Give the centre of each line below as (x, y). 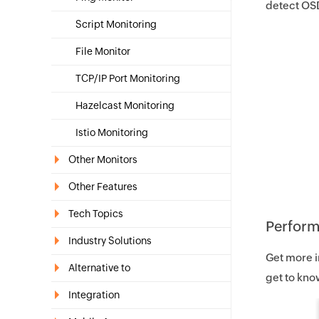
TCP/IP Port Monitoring (128, 78)
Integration (94, 295)
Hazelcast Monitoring (125, 105)
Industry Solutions (110, 241)
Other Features (103, 187)
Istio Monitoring (112, 132)
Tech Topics (96, 214)
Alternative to (99, 268)
